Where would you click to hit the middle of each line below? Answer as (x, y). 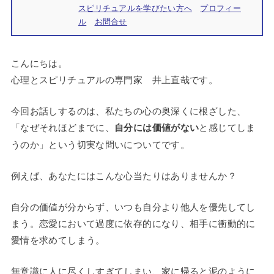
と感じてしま (227, 127)
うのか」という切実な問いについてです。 (100, 144)
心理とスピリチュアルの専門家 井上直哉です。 (114, 79)
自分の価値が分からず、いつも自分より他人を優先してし (133, 206)
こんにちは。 (39, 62)
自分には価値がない (157, 127)
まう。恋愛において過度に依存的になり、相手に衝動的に (133, 223)
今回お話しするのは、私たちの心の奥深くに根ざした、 (128, 110)
